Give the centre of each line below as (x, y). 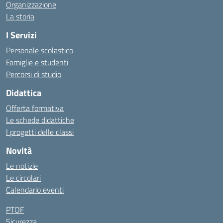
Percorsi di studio (34, 74)
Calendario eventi (35, 190)
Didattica (24, 93)
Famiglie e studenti (37, 62)
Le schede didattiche (40, 120)
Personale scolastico (40, 50)
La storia (20, 16)
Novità (19, 151)
